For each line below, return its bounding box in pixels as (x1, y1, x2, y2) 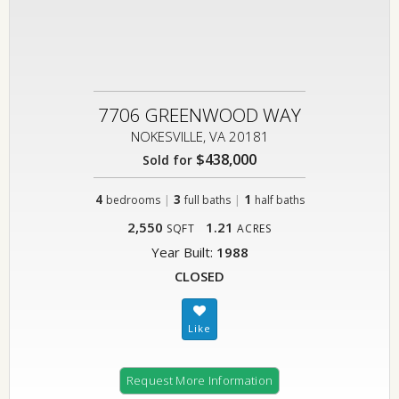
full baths (183, 192, 231, 208)
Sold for (142, 151, 192, 168)
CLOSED (175, 267, 224, 285)
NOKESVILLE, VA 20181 (130, 127, 269, 145)
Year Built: (151, 243, 216, 261)
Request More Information (126, 372, 273, 388)
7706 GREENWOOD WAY (98, 102, 301, 127)
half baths (254, 192, 305, 208)
